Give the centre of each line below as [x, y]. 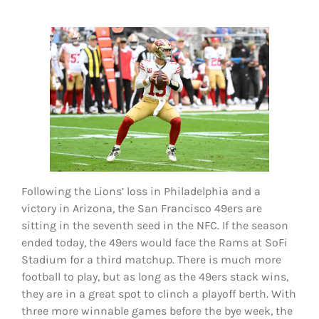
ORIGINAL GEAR [45, 88]
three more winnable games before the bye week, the [157, 310]
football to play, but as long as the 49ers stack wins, [155, 276]
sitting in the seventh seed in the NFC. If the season [155, 225]
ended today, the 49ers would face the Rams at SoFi [154, 242]
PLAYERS [34, 48]
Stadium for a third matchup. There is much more [151, 259]
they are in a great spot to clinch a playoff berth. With [158, 293]
